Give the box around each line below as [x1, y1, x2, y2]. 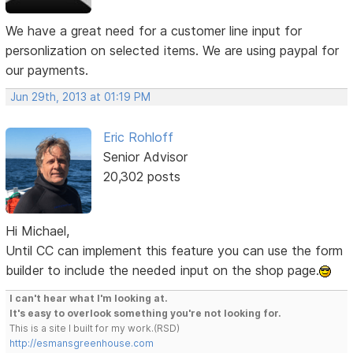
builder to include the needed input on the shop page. [6, 262, 320, 278]
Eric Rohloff [102, 129, 173, 146]
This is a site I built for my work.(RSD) [9, 321, 180, 334]
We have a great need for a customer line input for [6, 23, 303, 39]
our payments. [6, 62, 89, 79]
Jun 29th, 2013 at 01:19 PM [10, 91, 151, 104]
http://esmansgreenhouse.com [9, 336, 154, 349]
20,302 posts [102, 169, 180, 185]
